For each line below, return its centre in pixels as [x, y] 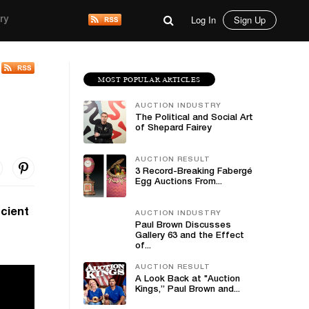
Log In [203, 20]
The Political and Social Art [194, 118]
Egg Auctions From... [179, 182]
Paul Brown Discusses [183, 226]
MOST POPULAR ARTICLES [149, 79]
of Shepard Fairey [173, 129]
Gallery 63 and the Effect [190, 236]
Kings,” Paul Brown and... [188, 290]
